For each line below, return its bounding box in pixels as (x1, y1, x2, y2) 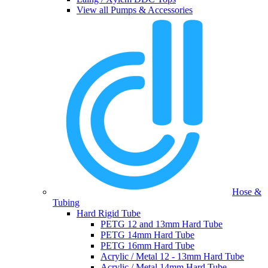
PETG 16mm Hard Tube (100, 240, 194, 251)
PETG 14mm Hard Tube (100, 230, 194, 240)
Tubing (53, 197, 80, 208)
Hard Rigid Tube (77, 208, 141, 219)
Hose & (232, 187, 261, 197)
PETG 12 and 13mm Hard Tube (100, 219, 223, 230)
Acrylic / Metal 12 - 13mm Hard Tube (100, 251, 244, 262)
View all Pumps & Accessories (77, 5, 193, 16)
